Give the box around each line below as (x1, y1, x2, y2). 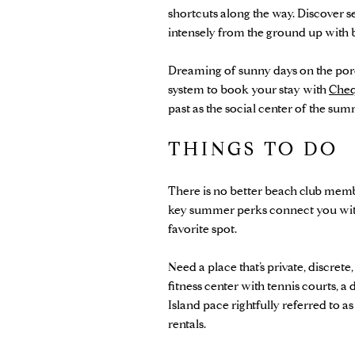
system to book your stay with (168, 82, 329, 97)
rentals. (168, 316, 206, 331)
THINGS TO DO (168, 136, 338, 161)
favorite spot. (168, 221, 237, 236)
